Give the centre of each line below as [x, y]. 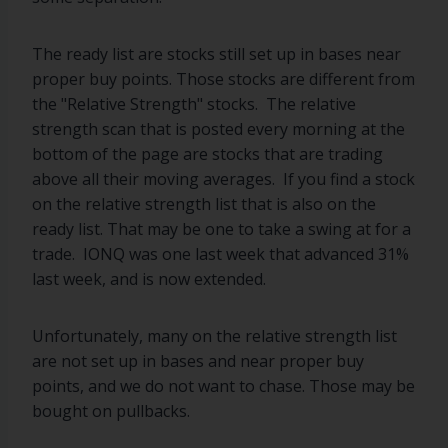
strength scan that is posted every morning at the [218, 129]
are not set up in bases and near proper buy [198, 361]
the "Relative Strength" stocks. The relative [194, 104]
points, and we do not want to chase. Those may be [223, 386]
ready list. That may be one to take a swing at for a [221, 229]
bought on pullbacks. [111, 411]
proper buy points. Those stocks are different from [223, 79]
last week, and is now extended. [149, 279]
